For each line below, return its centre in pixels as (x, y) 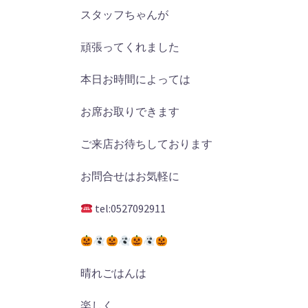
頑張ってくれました (130, 47)
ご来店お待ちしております (146, 144)
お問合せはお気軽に (130, 176)
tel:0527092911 (130, 208)
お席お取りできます (130, 111)
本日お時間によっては (135, 79)
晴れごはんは (113, 273)
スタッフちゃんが (124, 14)
